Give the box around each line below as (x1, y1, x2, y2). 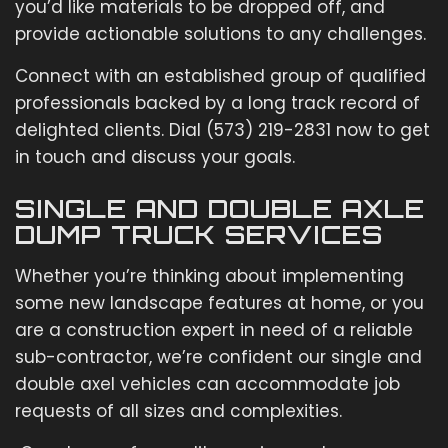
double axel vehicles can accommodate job (15, 372, 400, 397)
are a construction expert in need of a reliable (15, 318, 413, 343)
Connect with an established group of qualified (15, 64, 426, 89)
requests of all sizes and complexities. (15, 399, 342, 424)
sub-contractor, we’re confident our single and (15, 345, 422, 370)
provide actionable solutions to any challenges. (15, 22, 431, 47)
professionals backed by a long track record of (15, 91, 420, 116)
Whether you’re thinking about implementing (15, 264, 404, 289)
